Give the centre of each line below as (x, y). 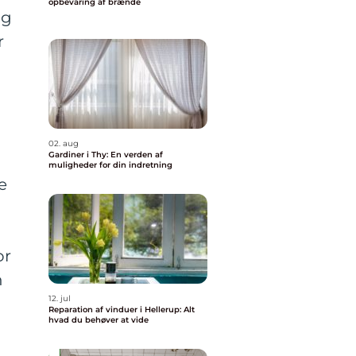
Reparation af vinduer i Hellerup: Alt (122, 310)
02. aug (64, 143)
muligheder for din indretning (110, 165)
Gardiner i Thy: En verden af (106, 155)
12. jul (60, 298)
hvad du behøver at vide (99, 320)
